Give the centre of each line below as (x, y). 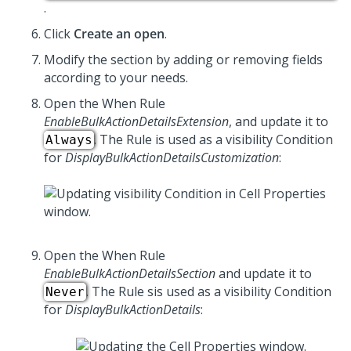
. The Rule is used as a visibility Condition (213, 140)
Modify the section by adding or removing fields (183, 60)
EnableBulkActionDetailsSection (130, 274)
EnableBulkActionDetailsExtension (136, 122)
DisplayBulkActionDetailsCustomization (172, 158)
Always (69, 140)
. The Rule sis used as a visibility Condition (209, 292)
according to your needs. (116, 78)
